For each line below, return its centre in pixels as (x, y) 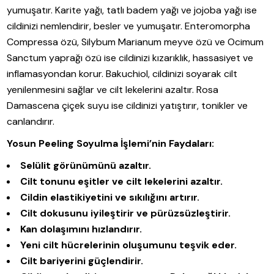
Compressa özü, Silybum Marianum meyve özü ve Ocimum (135, 42)
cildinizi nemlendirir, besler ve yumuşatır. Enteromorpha (129, 26)
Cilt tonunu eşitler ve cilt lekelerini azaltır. (122, 182)
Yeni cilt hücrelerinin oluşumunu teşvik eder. (129, 245)
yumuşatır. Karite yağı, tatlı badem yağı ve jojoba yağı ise (132, 10)
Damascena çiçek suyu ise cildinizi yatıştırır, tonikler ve (128, 106)
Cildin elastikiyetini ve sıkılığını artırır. (110, 198)
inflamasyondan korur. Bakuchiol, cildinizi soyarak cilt (122, 74)
